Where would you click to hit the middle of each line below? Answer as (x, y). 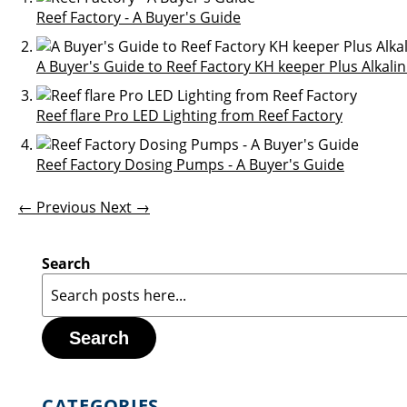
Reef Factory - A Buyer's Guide (139, 17)
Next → (125, 207)
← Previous (59, 207)
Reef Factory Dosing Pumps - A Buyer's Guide (190, 164)
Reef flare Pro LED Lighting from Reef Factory (189, 115)
